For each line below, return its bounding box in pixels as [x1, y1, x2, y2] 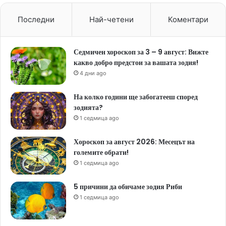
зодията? [74, 102, 103, 113]
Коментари [168, 15, 209, 25]
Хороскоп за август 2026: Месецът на [74, 137, 195, 147]
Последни [17, 15, 54, 25]
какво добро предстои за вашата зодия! [74, 58, 198, 68]
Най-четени [89, 15, 134, 25]
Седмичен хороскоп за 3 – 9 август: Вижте [74, 47, 208, 58]
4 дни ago [80, 70, 106, 77]
